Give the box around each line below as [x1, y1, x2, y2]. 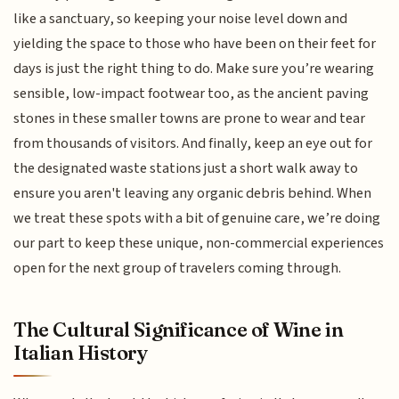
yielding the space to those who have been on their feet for [13, 32, 377, 54]
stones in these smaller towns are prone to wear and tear [13, 107, 366, 129]
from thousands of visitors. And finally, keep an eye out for [13, 132, 373, 154]
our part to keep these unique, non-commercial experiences [13, 232, 385, 254]
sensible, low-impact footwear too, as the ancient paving [13, 82, 370, 104]
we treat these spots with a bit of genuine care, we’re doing [13, 207, 381, 229]
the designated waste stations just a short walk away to [13, 157, 359, 179]
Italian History [13, 340, 148, 366]
